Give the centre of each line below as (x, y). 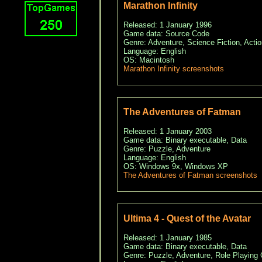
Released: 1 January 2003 (167, 132)
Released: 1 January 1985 (167, 238)
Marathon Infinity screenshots (173, 69)
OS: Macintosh (149, 60)
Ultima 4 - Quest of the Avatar (187, 219)
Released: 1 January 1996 (167, 25)
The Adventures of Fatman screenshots (190, 175)
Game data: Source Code (166, 34)
